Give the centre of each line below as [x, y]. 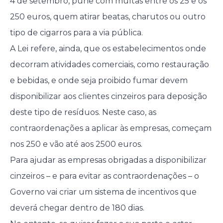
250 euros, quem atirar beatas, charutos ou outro [108, 17]
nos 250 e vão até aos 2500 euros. [76, 144]
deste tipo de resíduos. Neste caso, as [83, 112]
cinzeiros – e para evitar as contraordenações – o [104, 176]
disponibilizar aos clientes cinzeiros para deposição [108, 97]
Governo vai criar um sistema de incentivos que [103, 192]
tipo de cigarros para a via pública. [76, 33]
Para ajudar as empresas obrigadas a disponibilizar [108, 160]
